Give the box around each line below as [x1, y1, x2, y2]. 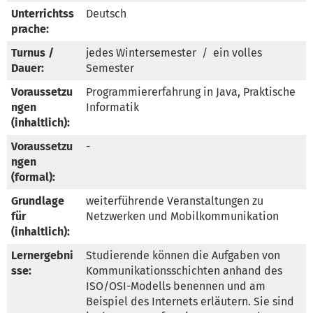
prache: [11, 22, 49, 36]
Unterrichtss [11, 6, 74, 20]
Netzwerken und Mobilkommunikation [86, 209, 279, 223]
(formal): [11, 170, 55, 184]
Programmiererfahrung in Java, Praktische [86, 85, 296, 99]
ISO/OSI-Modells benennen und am [86, 279, 265, 293]
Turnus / [11, 45, 54, 59]
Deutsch [86, 6, 126, 20]
